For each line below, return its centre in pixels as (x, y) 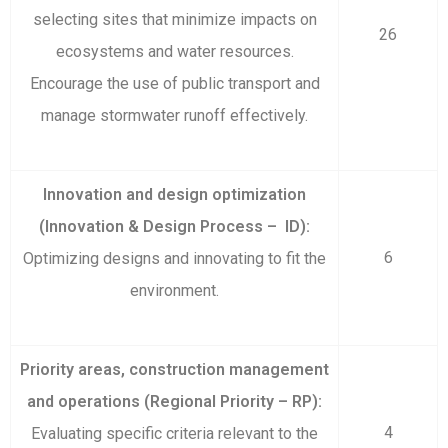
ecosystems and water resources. (174, 51)
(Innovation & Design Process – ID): (174, 226)
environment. (174, 290)
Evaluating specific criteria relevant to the (174, 433)
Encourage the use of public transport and (174, 83)
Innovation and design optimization (174, 194)
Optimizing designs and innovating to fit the (174, 258)
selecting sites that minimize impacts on (174, 19)
